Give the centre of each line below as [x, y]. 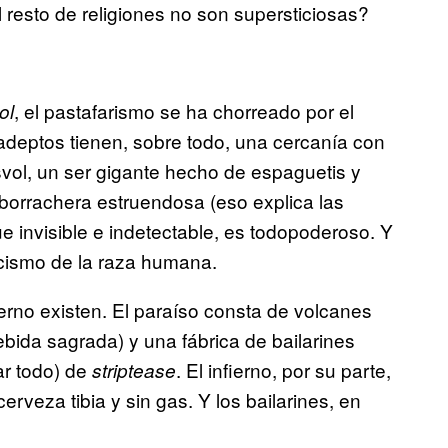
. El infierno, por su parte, [283, 370]
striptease [134, 370]
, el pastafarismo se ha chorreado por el [184, 111]
